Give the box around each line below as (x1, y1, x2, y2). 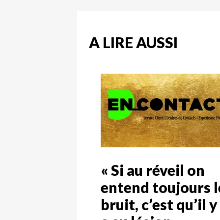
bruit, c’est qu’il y (101, 195, 218, 213)
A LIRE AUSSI (89, 33, 178, 51)
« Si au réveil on (101, 161, 205, 179)
